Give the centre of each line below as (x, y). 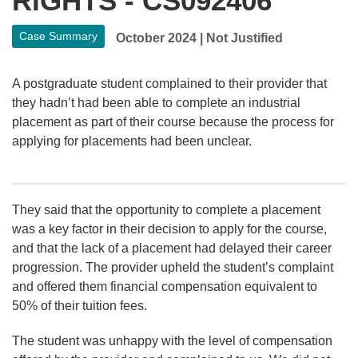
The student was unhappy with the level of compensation (172, 340)
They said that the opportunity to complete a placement (166, 209)
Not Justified (245, 38)
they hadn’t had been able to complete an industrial (156, 102)
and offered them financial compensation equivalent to (165, 286)
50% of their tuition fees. (80, 305)
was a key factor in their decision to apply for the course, (169, 229)
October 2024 (157, 38)
